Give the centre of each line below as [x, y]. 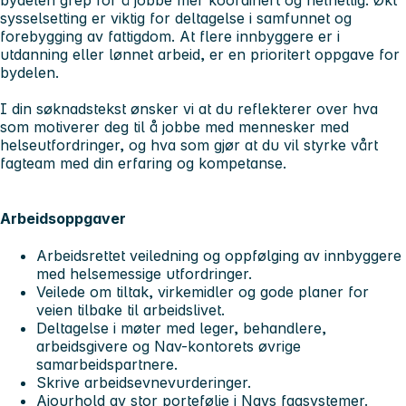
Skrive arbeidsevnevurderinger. [144, 383]
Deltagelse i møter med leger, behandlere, [181, 329]
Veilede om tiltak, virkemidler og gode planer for [203, 292]
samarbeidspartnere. [107, 365]
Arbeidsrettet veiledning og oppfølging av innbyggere [219, 256]
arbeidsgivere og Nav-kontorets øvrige [169, 347]
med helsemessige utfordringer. [144, 274]
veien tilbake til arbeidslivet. [130, 310]
